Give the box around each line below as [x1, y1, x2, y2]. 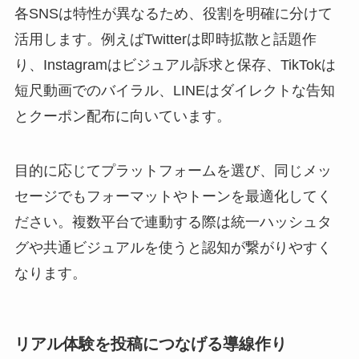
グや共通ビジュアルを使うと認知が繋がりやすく [14, 239, 332, 256]
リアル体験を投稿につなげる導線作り [14, 335, 287, 353]
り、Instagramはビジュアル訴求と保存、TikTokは [14, 57, 336, 74]
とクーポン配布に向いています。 [14, 108, 231, 125]
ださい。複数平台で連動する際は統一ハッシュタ [14, 213, 332, 230]
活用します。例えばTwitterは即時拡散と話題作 [14, 31, 317, 48]
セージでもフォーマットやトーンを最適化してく [14, 188, 332, 204]
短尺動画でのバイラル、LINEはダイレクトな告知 [14, 83, 335, 99]
